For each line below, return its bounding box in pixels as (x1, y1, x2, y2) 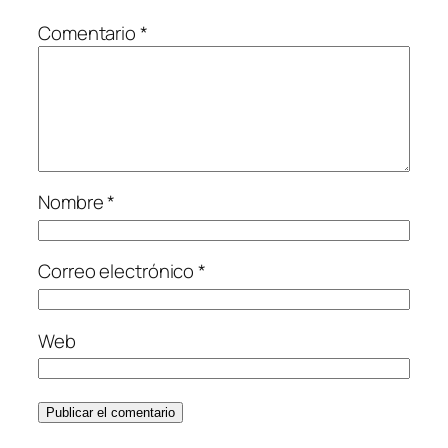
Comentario (38, 19, 140, 46)
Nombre (38, 189, 108, 216)
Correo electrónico (38, 258, 199, 285)
